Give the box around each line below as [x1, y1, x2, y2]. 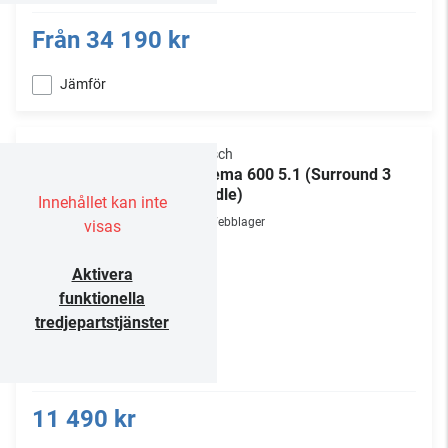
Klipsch [188, 146, 233, 162]
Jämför [60, 76, 106, 92]
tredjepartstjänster [35, 313, 169, 332]
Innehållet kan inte [37, 193, 167, 212]
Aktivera [71, 265, 133, 284]
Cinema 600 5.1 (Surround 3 [188, 165, 391, 184]
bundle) [188, 185, 243, 204]
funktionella [59, 289, 145, 308]
